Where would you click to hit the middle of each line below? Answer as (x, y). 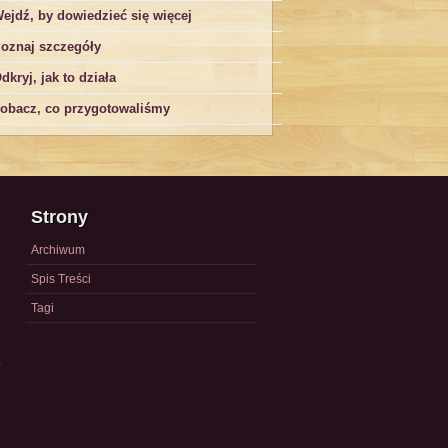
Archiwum (58, 250)
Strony (59, 217)
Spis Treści (61, 279)
